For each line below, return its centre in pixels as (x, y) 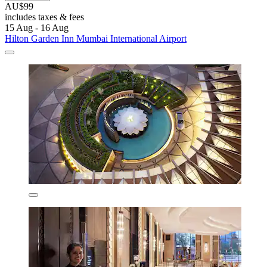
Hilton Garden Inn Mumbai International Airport (96, 39)
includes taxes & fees (44, 17)
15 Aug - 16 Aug (37, 28)
